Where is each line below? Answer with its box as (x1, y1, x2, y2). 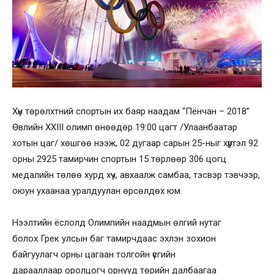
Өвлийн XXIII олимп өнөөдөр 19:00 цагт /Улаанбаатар (12, 122, 237, 133)
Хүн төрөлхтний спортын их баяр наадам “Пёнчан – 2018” (12, 106, 250, 117)
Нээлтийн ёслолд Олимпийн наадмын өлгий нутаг (12, 217, 221, 228)
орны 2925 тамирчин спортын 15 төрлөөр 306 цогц (12, 154, 226, 165)
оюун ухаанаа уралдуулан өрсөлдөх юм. (12, 185, 182, 196)
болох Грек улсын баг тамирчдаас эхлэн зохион (12, 233, 216, 244)
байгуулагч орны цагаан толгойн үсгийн (12, 249, 176, 260)
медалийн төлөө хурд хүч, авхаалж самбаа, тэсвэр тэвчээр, (12, 169, 260, 180)
